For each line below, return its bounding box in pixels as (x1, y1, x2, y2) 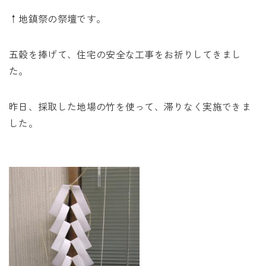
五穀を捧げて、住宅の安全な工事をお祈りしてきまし (9, 47, 242, 61)
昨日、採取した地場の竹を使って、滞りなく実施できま (9, 99, 252, 113)
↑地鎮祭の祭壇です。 (9, 11, 106, 26)
